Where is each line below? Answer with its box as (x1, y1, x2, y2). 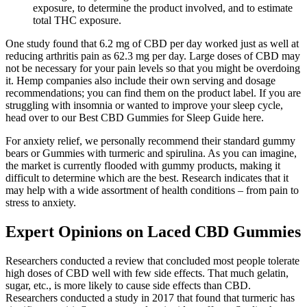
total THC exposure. (33, 14, 121, 26)
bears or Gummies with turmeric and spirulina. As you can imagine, (5, 147, 297, 159)
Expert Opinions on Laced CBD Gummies (5, 222, 301, 241)
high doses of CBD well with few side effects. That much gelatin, (5, 267, 288, 279)
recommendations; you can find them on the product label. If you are (5, 86, 301, 99)
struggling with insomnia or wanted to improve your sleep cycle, (5, 99, 283, 111)
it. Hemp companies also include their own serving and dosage (5, 74, 275, 86)
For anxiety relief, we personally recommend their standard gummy (5, 134, 295, 147)
